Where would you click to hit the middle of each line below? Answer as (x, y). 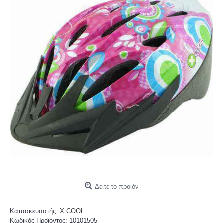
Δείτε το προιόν (116, 186)
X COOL (72, 211)
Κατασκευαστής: (35, 211)
